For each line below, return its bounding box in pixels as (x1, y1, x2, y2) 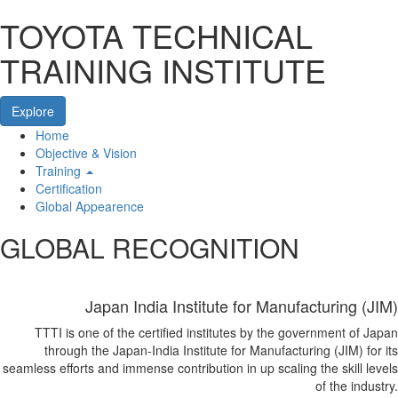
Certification (36, 179, 102, 197)
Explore (12, 102, 54, 120)
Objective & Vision (36, 144, 137, 162)
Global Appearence (36, 197, 144, 215)
